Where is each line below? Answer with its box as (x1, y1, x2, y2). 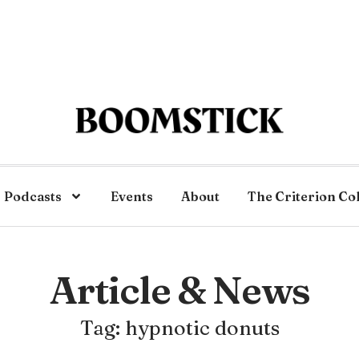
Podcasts (4, 188, 62, 204)
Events (111, 188, 153, 204)
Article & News (49, 266, 310, 313)
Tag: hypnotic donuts (79, 316, 280, 340)
